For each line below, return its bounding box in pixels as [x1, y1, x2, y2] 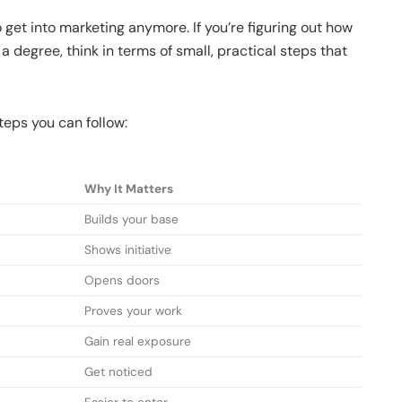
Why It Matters [84, 181, 173, 197]
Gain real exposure [84, 334, 191, 350]
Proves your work [84, 303, 182, 319]
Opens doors [84, 273, 160, 289]
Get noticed [84, 364, 153, 380]
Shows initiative [84, 242, 171, 258]
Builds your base [84, 212, 179, 228]
